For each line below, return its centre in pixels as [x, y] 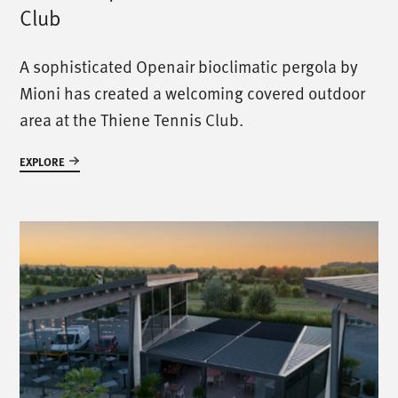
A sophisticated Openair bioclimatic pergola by [189, 65]
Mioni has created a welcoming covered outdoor [193, 92]
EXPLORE [43, 161]
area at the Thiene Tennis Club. [132, 119]
